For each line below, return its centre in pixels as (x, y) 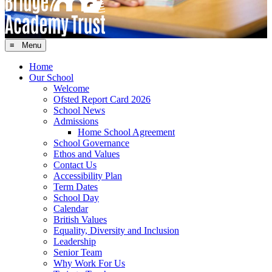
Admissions (76, 121)
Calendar (71, 208)
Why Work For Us (89, 263)
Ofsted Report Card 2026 (102, 99)
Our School (51, 77)
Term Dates (76, 186)
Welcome (71, 88)
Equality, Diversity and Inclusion (116, 230)
